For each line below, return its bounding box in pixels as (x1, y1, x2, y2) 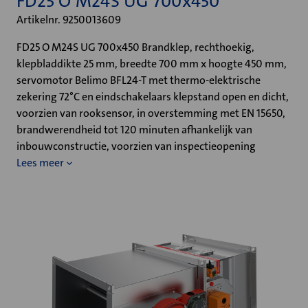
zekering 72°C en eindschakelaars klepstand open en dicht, (16, 89, 289, 104)
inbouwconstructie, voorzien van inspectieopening (16, 139, 256, 153)
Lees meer (16, 155, 64, 170)
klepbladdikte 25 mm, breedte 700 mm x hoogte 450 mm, (16, 56, 287, 71)
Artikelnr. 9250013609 (16, 12, 121, 27)
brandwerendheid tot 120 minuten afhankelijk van (16, 122, 252, 137)
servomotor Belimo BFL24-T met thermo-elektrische (16, 73, 261, 87)
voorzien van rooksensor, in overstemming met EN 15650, (16, 106, 285, 120)
